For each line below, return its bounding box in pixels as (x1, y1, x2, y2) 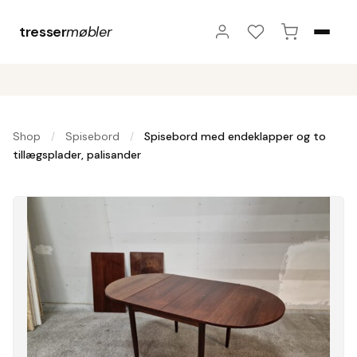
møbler (66, 22, 112, 41)
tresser (19, 22, 67, 41)
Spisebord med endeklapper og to (144, 129, 326, 143)
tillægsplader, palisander (13, 147, 141, 162)
